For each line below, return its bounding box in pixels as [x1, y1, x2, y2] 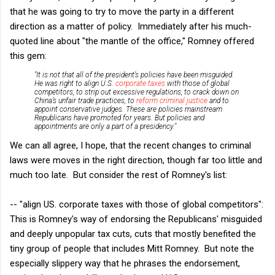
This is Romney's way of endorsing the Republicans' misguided [10, 213, 262, 225]
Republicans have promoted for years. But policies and [34, 113, 204, 122]
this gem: [10, 50, 47, 61]
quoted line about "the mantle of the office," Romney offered [10, 35, 254, 47]
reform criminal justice [136, 96, 207, 105]
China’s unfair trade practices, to [34, 96, 136, 105]
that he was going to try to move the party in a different [10, 6, 234, 17]
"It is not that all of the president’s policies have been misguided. [34, 70, 234, 79]
